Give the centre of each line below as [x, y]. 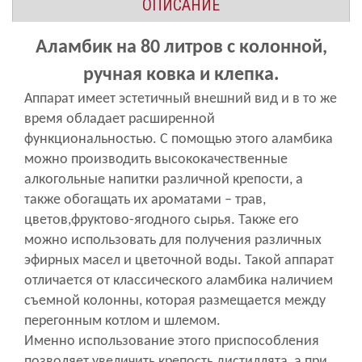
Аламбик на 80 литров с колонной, [181, 48]
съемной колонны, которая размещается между [175, 301]
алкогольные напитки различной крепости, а [164, 180]
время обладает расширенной [120, 120]
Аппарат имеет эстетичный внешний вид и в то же [181, 99]
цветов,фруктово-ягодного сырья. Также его [162, 221]
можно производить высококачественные [156, 160]
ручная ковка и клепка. [181, 76]
